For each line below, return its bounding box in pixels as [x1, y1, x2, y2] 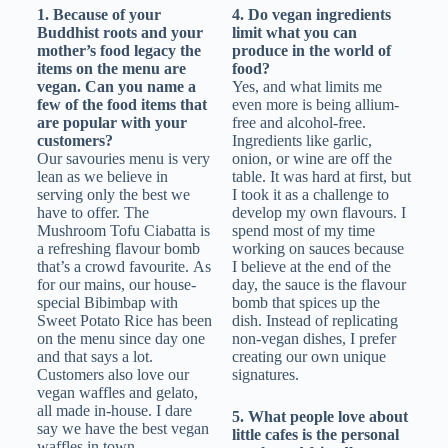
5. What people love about [231, 408, 408, 426]
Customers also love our [36, 366, 189, 384]
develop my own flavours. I [231, 204, 406, 222]
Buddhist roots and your [36, 24, 203, 42]
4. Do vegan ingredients [231, 6, 391, 24]
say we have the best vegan [36, 420, 209, 438]
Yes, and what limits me [231, 78, 382, 96]
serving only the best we [36, 186, 190, 204]
